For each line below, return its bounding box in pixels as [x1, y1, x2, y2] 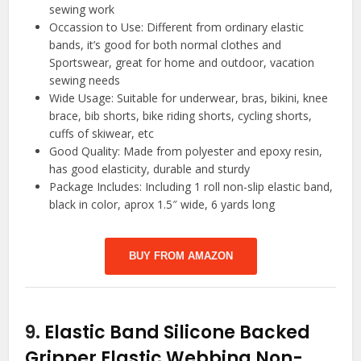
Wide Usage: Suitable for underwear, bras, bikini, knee [49, 89, 329, 106]
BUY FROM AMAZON [128, 249, 233, 262]
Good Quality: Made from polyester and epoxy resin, [49, 143, 323, 159]
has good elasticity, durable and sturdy [49, 160, 251, 176]
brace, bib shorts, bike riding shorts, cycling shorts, [49, 107, 313, 123]
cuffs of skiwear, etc [49, 125, 155, 141]
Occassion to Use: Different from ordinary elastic [49, 19, 305, 35]
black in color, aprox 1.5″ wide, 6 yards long [49, 196, 276, 212]
